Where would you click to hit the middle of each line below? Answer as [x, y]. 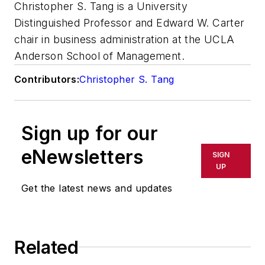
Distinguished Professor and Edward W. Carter [130, 22]
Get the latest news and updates [97, 188]
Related [46, 247]
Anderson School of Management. [99, 56]
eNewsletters [83, 157]
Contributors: [47, 79]
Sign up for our [90, 133]
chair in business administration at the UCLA [125, 39]
